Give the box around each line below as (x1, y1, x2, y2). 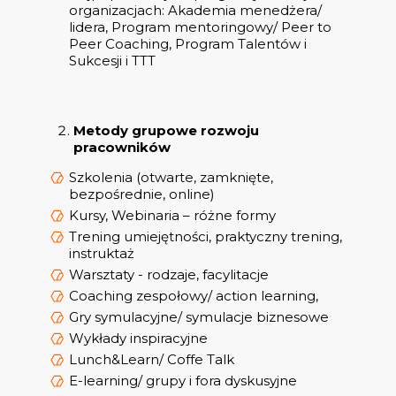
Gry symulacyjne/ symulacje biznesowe (69, 308, 329, 326)
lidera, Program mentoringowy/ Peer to (69, 19, 331, 36)
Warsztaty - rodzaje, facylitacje (69, 266, 269, 284)
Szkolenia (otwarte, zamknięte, (69, 169, 273, 187)
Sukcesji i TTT (69, 52, 156, 70)
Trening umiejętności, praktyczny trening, (69, 228, 342, 246)
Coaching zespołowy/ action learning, (69, 287, 318, 305)
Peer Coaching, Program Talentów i (69, 35, 307, 53)
